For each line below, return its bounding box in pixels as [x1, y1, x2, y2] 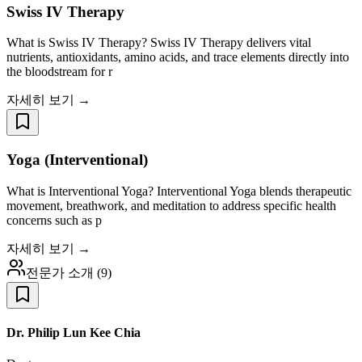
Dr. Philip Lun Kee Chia [6, 326, 141, 340]
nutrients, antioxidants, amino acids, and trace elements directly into [6, 50, 349, 65]
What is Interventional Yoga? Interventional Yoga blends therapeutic [6, 183, 351, 198]
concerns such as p [6, 213, 102, 227]
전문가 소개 [26, 265, 94, 280]
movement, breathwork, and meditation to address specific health [6, 198, 336, 213]
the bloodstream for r [6, 65, 112, 79]
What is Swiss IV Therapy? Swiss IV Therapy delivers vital [6, 36, 311, 50]
